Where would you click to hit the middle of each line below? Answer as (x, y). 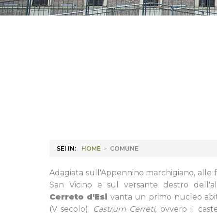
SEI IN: (66, 148)
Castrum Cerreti (124, 209)
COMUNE (124, 148)
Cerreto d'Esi (78, 197)
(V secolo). (71, 209)
